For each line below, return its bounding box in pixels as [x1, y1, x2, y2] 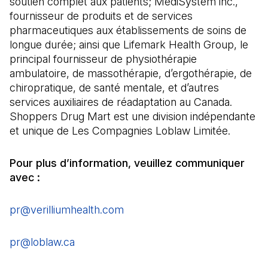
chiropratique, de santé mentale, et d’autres [10, 81, 219, 94]
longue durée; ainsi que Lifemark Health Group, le [10, 38, 248, 51]
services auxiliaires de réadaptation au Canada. [10, 96, 232, 108]
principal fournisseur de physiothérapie [10, 53, 197, 65]
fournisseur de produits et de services [10, 10, 193, 22]
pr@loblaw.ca [10, 236, 75, 248]
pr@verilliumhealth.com [10, 203, 124, 216]
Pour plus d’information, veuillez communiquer [10, 157, 245, 169]
